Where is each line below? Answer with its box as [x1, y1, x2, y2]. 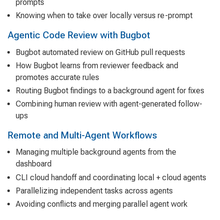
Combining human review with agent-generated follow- [16, 99, 202, 109]
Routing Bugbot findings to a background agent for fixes [16, 86, 204, 95]
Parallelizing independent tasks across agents [16, 186, 173, 195]
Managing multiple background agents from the [16, 147, 176, 157]
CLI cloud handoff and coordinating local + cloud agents [16, 172, 206, 182]
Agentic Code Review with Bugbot [8, 29, 150, 41]
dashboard [16, 159, 52, 169]
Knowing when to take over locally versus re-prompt [16, 11, 192, 21]
